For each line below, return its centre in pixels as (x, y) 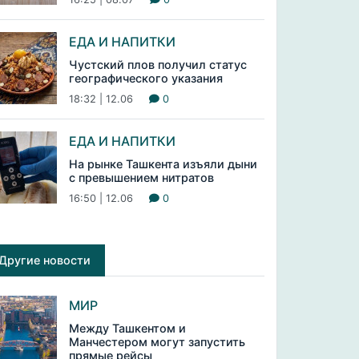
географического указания (145, 78)
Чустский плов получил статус (157, 65)
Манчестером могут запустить (157, 342)
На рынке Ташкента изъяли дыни (163, 164)
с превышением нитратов (141, 177)
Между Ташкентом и (127, 328)
